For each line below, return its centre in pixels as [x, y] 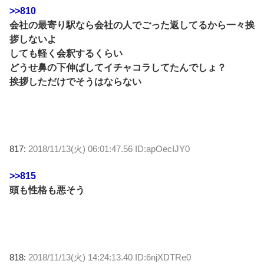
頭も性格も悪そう [47, 190]
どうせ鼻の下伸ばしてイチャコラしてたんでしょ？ [118, 68]
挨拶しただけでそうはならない [75, 82]
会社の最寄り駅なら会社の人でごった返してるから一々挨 [132, 25]
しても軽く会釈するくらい [66, 54]
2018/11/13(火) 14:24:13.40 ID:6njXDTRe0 [110, 258]
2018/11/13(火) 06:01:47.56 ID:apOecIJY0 [109, 149]
